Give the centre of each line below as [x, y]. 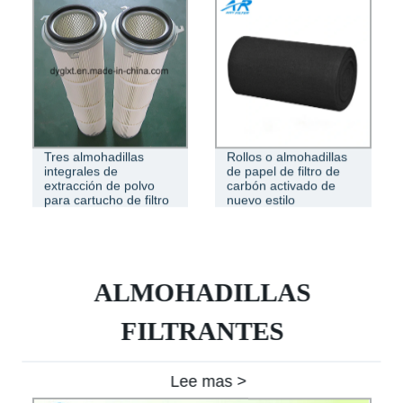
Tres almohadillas [94, 156]
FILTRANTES [201, 331]
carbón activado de [281, 185]
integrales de [81, 170]
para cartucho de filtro [106, 199]
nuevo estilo [261, 199]
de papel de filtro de [283, 170]
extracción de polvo [99, 185]
